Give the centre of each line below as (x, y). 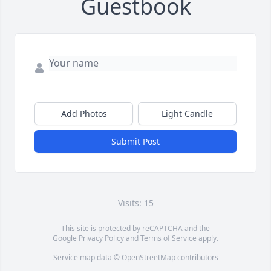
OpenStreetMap (148, 258)
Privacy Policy (101, 238)
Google (66, 238)
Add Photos (84, 114)
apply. (207, 238)
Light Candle (187, 114)
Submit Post (135, 142)
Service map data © (87, 258)
